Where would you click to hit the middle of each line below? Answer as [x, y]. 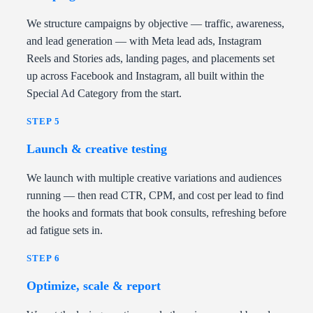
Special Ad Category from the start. [104, 94]
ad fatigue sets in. [65, 231]
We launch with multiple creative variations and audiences [154, 178]
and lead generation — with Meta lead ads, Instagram [144, 41]
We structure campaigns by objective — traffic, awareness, [155, 24]
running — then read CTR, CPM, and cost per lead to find [155, 196]
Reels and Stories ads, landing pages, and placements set [151, 59]
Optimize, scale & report [94, 286]
